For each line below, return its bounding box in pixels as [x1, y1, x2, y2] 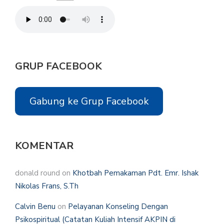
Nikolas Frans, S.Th [15, 181, 78, 191]
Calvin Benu [15, 201, 55, 212]
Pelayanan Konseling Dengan [68, 201, 168, 212]
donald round [15, 168, 60, 178]
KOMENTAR [15, 139, 73, 153]
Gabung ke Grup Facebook [29, 94, 149, 108]
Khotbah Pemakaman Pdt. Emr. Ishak [72, 168, 198, 178]
